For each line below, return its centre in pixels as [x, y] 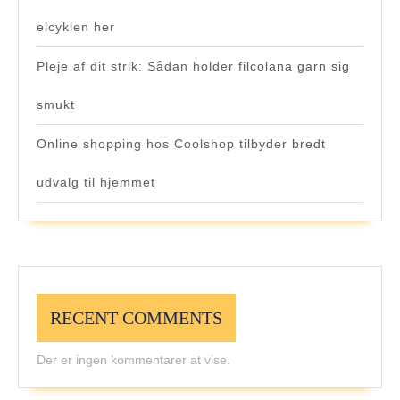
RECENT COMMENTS [136, 318]
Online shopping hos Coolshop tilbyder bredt [181, 144]
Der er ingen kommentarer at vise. [133, 360]
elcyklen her [76, 27]
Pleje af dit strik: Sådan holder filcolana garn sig [193, 67]
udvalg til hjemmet [96, 183]
